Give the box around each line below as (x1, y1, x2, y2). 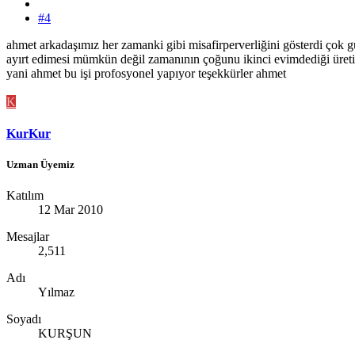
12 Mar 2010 (38, 202, 103, 216)
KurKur (6, 126, 51, 140)
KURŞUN (38, 326, 92, 340)
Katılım (6, 188, 44, 202)
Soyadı (6, 311, 41, 326)
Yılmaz (38, 284, 74, 299)
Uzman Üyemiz (6, 158, 74, 170)
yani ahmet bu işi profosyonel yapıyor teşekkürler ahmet (6, 67, 286, 81)
